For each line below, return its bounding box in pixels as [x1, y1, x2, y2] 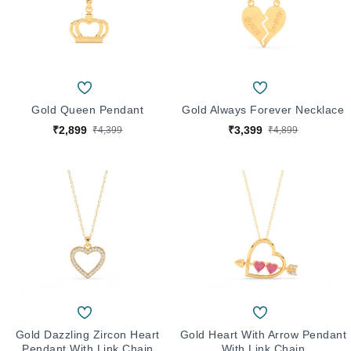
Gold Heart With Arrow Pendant [179, 327, 347, 341]
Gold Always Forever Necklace [182, 103, 345, 116]
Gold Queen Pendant [31, 103, 144, 116]
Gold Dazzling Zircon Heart [15, 327, 160, 341]
